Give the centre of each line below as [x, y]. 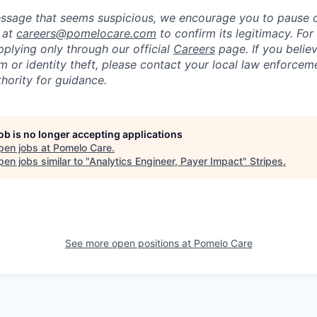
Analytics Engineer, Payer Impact [166, 161]
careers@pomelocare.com [86, 34]
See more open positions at [129, 243]
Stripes [266, 161]
